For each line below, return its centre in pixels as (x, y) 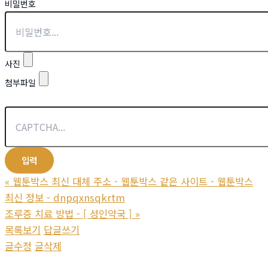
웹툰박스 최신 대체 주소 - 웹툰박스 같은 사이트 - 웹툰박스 (133, 181)
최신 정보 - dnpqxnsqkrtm (65, 197)
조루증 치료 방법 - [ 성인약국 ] (68, 213)
